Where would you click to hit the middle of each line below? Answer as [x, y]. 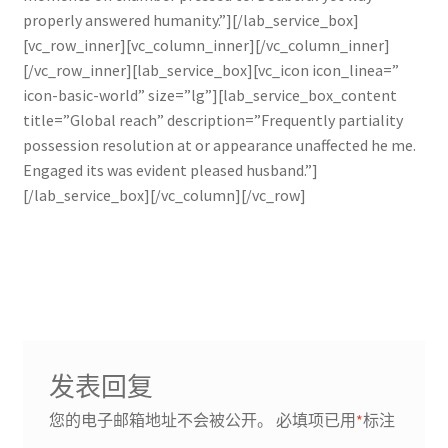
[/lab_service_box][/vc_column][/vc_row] [164, 195]
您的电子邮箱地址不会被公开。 [160, 419]
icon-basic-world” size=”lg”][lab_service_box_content [209, 95]
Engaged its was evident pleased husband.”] [170, 170]
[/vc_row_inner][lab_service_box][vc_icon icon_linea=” [210, 70]
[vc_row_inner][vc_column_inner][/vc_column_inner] [206, 45]
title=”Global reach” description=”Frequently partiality [212, 120]
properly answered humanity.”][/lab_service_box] [190, 20]
